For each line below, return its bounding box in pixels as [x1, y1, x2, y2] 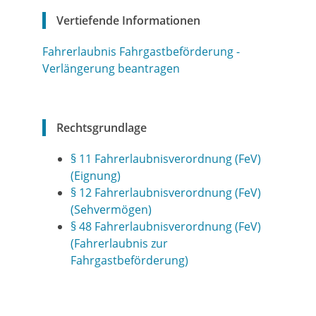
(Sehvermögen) [71, 202, 154, 217]
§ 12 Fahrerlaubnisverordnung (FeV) [71, 185, 261, 200]
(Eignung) [71, 168, 121, 183]
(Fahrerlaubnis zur [71, 236, 168, 251]
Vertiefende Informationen [56, 13, 200, 28]
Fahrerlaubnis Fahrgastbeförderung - [42, 44, 240, 59]
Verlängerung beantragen [42, 61, 180, 76]
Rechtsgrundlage [56, 120, 147, 135]
